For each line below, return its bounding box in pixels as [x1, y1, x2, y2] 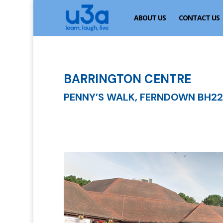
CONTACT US [179, 13, 220, 22]
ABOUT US [134, 13, 166, 22]
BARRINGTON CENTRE [63, 71, 191, 87]
